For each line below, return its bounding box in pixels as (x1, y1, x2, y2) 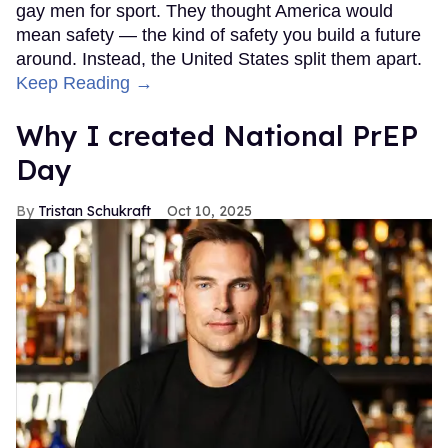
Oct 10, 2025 (167, 201, 252, 220)
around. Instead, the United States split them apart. (16, 48, 422, 69)
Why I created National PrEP (16, 117, 418, 153)
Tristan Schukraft (38, 201, 151, 220)
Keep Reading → (16, 72, 153, 93)
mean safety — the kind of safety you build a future (16, 24, 421, 45)
